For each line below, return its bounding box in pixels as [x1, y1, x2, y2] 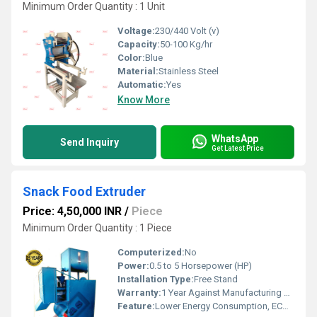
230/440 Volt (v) [155, 25, 219, 36]
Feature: [117, 301, 155, 311]
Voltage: [117, 25, 155, 36]
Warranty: [117, 287, 161, 298]
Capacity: [117, 39, 160, 50]
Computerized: [117, 247, 185, 258]
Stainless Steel [158, 66, 219, 76]
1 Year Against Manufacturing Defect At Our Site [161, 287, 284, 298]
